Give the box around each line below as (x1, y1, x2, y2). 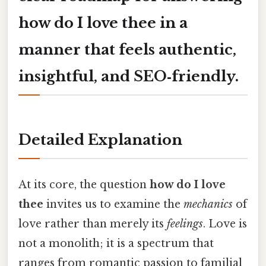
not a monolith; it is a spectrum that (18, 236, 214, 250)
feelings (167, 217, 203, 230)
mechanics (183, 197, 233, 211)
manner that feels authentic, (18, 40, 236, 58)
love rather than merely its (18, 217, 167, 230)
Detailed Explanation (18, 131, 182, 149)
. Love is (203, 217, 247, 230)
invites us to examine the (43, 197, 183, 211)
